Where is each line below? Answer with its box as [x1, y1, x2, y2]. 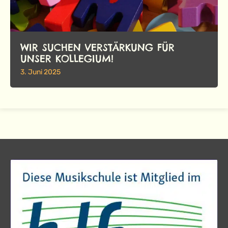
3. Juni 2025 [20, 67, 61, 76]
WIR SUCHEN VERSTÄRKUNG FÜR [20, 41, 175, 53]
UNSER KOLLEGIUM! [20, 52, 113, 65]
